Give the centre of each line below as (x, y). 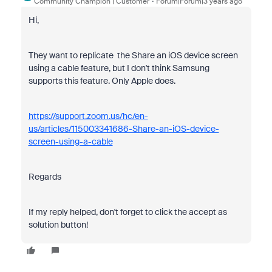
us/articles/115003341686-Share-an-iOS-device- (124, 129)
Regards (45, 177)
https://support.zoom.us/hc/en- (88, 116)
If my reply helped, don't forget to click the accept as (127, 212)
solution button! (58, 225)
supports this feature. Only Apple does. (102, 81)
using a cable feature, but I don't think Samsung (119, 68)
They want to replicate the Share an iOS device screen (133, 55)
